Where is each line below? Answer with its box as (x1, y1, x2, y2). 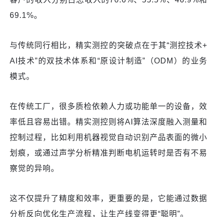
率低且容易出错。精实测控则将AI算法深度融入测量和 (10, 118, 207, 126)
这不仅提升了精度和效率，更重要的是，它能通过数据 (10, 194, 207, 203)
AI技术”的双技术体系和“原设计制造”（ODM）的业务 (10, 57, 207, 65)
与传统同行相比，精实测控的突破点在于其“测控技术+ (10, 41, 207, 50)
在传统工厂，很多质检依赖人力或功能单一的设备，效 (10, 102, 207, 111)
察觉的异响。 (10, 164, 59, 173)
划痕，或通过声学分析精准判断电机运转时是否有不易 (10, 149, 207, 157)
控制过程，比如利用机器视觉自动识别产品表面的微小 (10, 133, 207, 142)
